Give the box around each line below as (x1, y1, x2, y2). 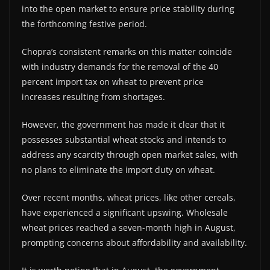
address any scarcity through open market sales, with (22, 148, 238, 160)
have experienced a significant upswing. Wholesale (22, 206, 228, 218)
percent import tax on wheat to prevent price (22, 75, 204, 87)
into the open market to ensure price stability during (22, 2, 234, 14)
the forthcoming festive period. (22, 17, 147, 30)
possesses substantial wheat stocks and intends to (22, 133, 226, 145)
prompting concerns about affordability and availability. (22, 236, 247, 248)
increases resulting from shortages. (22, 90, 165, 102)
